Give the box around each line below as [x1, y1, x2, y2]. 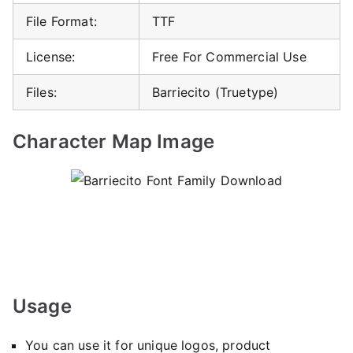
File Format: [26, 13, 97, 29]
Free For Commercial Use [152, 48, 307, 65]
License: [26, 48, 76, 65]
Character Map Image [13, 129, 215, 153]
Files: [26, 84, 57, 100]
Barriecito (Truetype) [152, 84, 279, 100]
